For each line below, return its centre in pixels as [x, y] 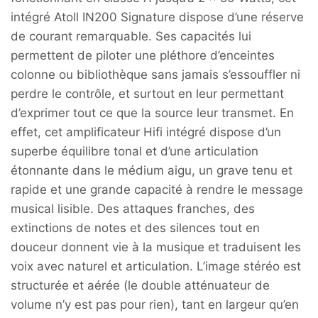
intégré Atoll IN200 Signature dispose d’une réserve [157, 17]
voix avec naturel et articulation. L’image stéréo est [156, 267]
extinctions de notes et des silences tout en [135, 228]
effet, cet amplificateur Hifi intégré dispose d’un [146, 132]
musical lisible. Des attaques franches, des [133, 209]
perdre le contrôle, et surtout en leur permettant [147, 94]
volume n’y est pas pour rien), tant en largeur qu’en [155, 305]
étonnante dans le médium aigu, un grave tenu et [152, 171]
